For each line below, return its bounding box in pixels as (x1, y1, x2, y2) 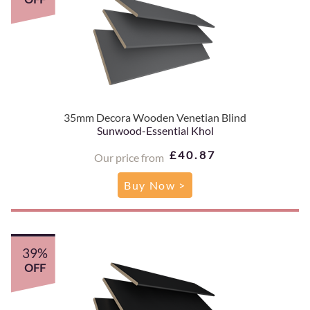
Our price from (93, 150, 164, 164)
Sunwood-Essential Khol (96, 123, 214, 137)
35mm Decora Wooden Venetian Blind (64, 110, 246, 124)
